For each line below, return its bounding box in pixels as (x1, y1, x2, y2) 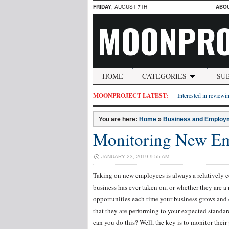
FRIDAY (93, 3, 111, 10)
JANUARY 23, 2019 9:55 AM (101, 154, 169, 159)
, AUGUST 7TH (111, 3, 147, 10)
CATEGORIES (142, 71, 187, 81)
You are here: (99, 116, 139, 123)
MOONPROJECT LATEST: (93, 91, 168, 100)
